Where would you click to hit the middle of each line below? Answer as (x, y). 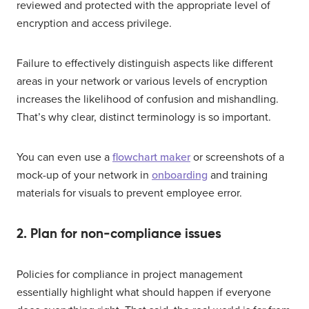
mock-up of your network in (84, 175)
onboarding (180, 175)
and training (238, 175)
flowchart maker (151, 157)
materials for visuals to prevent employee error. (129, 193)
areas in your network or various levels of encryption (142, 81)
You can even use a (64, 157)
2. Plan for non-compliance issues (119, 233)
